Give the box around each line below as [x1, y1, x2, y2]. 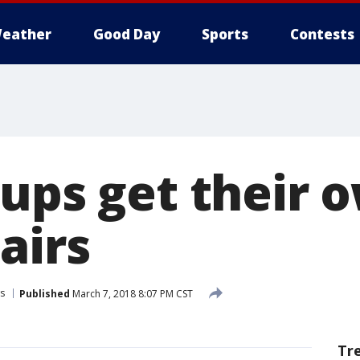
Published [19, 286, 70, 301]
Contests [290, 25, 354, 43]
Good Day [93, 25, 160, 43]
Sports [202, 25, 248, 43]
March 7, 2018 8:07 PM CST [70, 286, 193, 301]
